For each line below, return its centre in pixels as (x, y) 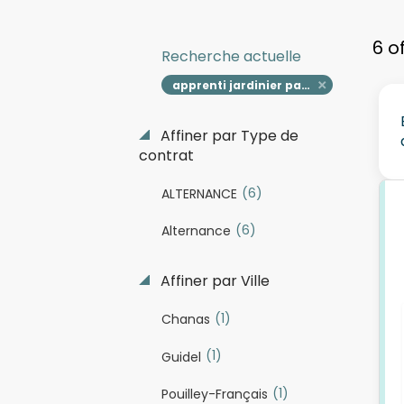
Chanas (185, 320)
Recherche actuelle (231, 56)
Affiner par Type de (227, 136)
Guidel (181, 357)
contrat (166, 156)
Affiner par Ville (213, 281)
